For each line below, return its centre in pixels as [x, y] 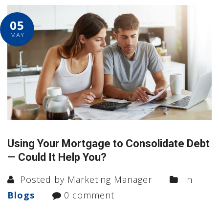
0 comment [89, 195]
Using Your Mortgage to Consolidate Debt [109, 143]
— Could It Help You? [57, 157]
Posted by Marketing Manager [85, 179]
